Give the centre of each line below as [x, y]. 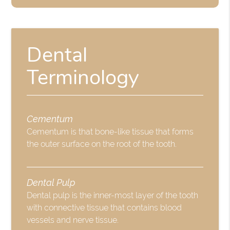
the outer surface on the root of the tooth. [102, 144]
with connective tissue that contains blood [104, 208]
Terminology [83, 78]
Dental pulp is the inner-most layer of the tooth [113, 196]
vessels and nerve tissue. [73, 220]
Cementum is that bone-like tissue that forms [110, 132]
